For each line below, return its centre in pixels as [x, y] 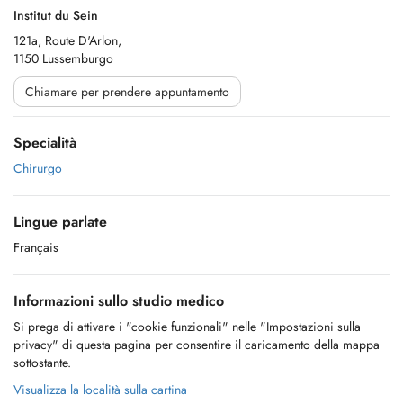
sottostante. [42, 363]
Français [36, 247]
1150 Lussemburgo [63, 58]
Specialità [45, 143]
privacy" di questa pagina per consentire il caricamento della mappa [197, 345]
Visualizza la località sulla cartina [100, 390]
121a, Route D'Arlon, [67, 40]
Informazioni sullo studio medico [119, 301]
